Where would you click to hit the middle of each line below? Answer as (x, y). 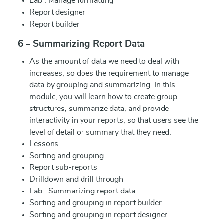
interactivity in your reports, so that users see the (114, 120)
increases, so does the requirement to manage (109, 73)
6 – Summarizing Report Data (81, 44)
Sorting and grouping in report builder (96, 203)
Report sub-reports (63, 167)
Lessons (44, 144)
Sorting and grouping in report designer (98, 215)
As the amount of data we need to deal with (104, 61)
